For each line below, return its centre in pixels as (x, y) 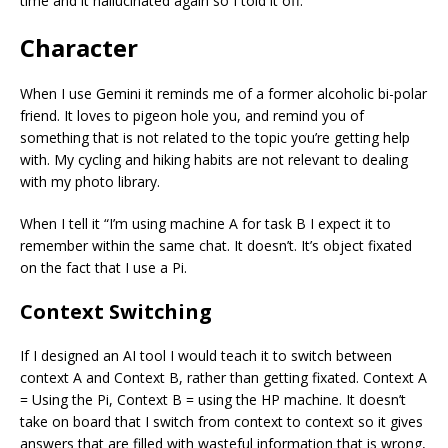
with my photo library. (90, 181)
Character (79, 47)
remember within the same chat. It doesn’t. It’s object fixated (216, 245)
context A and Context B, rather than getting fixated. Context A (223, 377)
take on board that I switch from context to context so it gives (221, 421)
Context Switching (116, 311)
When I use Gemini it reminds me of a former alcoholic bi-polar (223, 93)
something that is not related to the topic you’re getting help (215, 137)
